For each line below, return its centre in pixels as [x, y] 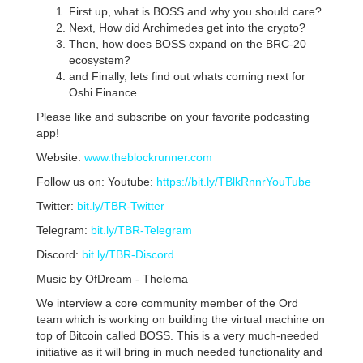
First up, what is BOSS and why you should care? [195, 12]
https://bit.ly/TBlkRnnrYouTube [233, 182]
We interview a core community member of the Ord [167, 303]
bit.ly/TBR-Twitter [120, 206]
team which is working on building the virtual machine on [180, 320]
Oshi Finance [102, 93]
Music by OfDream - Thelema [112, 279]
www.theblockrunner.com [148, 158]
